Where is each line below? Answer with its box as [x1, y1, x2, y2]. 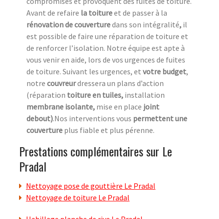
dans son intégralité [112, 20, 179, 30]
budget [162, 66, 186, 77]
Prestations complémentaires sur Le [19, 142, 172, 160]
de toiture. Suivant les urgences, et [26, 66, 143, 77]
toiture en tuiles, [67, 90, 125, 100]
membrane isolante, [26, 102, 96, 112]
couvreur [47, 78, 76, 88]
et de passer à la [114, 8, 169, 18]
